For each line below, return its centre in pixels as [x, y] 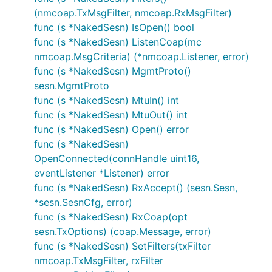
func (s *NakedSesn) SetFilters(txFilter [122, 246]
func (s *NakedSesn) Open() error [111, 129]
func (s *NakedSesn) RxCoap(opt [111, 217]
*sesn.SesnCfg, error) [83, 202]
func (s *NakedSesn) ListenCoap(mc [118, 42]
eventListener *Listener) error [102, 173]
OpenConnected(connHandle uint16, [117, 158]
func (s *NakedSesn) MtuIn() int [107, 100]
